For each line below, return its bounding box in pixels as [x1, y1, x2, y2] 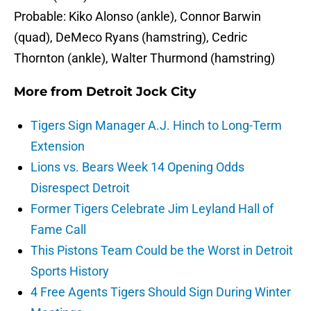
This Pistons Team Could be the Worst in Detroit [31, 243, 293, 258]
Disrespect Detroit [31, 180, 130, 196]
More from [14, 84, 86, 100]
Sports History [31, 264, 109, 279]
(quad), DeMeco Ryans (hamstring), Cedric [14, 30, 247, 45]
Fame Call [31, 222, 86, 237]
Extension [31, 139, 85, 154]
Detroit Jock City [86, 84, 196, 100]
